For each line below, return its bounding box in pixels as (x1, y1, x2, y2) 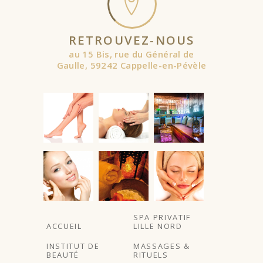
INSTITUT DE (46, 240, 100, 251)
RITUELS (133, 249, 168, 260)
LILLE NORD (133, 220, 183, 231)
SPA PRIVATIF (133, 211, 191, 222)
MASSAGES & (133, 240, 190, 251)
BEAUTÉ (46, 249, 79, 260)
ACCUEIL (46, 220, 82, 231)
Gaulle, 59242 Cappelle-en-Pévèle (56, 59, 207, 71)
